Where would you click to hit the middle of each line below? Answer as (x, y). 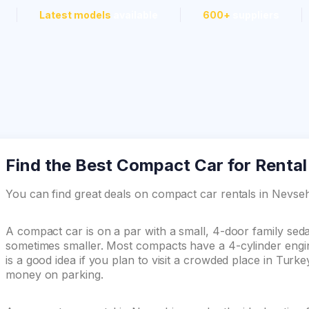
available (134, 14)
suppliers (255, 14)
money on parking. (54, 275)
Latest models (75, 14)
